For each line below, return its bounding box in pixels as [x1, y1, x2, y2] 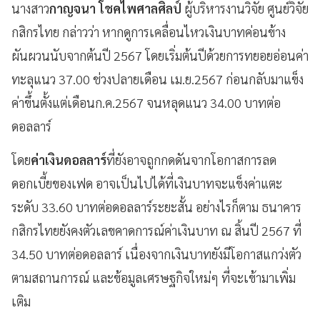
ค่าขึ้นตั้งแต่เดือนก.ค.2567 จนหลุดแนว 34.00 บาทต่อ [11, 94, 281, 111]
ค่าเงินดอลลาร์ [31, 151, 106, 168]
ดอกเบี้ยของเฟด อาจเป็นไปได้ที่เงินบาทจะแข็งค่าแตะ [11, 174, 282, 191]
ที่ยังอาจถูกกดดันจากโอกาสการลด [106, 151, 276, 168]
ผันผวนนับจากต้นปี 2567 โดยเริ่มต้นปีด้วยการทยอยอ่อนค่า [11, 46, 309, 64]
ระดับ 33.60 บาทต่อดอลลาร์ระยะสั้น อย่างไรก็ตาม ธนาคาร [11, 198, 301, 215]
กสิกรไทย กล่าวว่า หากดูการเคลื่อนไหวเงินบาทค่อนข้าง [11, 23, 286, 40]
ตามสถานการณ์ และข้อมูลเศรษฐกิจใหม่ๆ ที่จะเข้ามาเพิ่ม [11, 269, 296, 286]
